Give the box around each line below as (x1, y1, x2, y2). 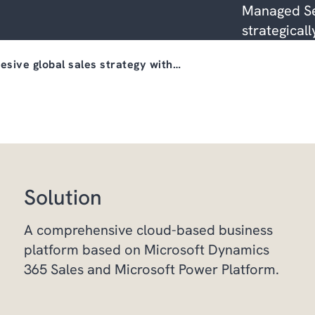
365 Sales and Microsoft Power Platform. (24, 260, 280, 278)
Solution (24, 184, 103, 211)
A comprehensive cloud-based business (24, 221, 274, 239)
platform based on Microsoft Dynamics (24, 240, 270, 259)
